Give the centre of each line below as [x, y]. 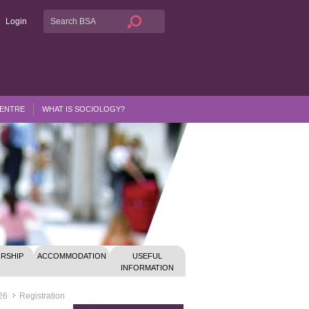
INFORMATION [148, 268]
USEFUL [148, 256]
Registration [42, 296]
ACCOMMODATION [71, 256]
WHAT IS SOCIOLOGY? [83, 109]
